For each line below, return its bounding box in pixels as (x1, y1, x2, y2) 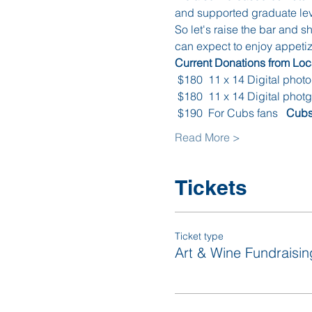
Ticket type (174, 229, 224, 242)
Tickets (174, 174, 247, 200)
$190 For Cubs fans (177, 105, 286, 120)
